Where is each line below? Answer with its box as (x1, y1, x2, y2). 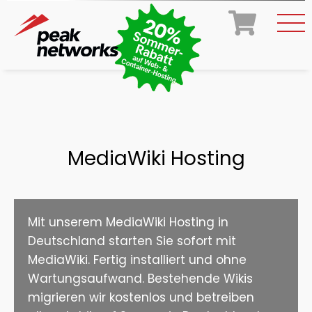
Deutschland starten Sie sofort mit (28, 233, 236, 249)
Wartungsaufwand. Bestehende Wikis (28, 270, 253, 287)
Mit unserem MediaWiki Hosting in (28, 214, 228, 231)
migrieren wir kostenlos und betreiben (28, 289, 254, 306)
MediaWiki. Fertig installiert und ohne (28, 251, 247, 268)
